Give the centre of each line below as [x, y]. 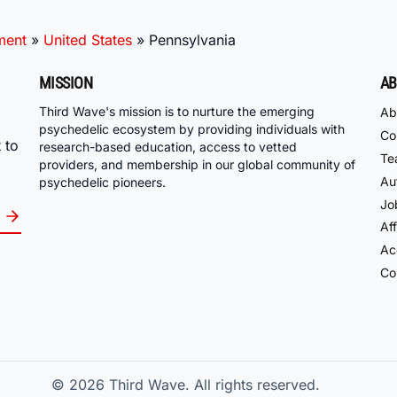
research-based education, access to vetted [168, 147]
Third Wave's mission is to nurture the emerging [177, 112]
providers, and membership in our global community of [197, 165]
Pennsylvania [192, 39]
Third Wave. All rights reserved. [214, 385]
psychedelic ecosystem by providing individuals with [192, 129]
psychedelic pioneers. [102, 183]
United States [88, 39]
